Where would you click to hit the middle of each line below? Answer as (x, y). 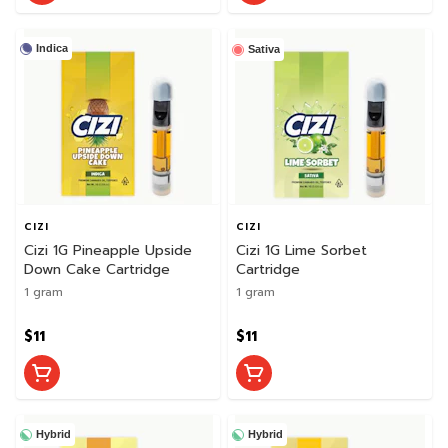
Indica (52, 48)
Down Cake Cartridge (97, 269)
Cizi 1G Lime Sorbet (301, 250)
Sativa (264, 49)
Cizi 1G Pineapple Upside (108, 250)
